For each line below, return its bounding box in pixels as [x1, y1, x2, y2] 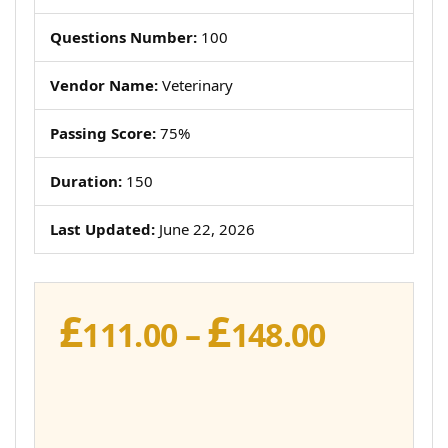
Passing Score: [50, 123, 156, 143]
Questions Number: [50, 27, 197, 47]
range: [324, 338, 423, 381]
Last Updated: [50, 219, 155, 239]
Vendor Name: [50, 75, 158, 95]
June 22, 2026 [155, 219, 255, 239]
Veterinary [158, 75, 233, 95]
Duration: [50, 171, 122, 191]
